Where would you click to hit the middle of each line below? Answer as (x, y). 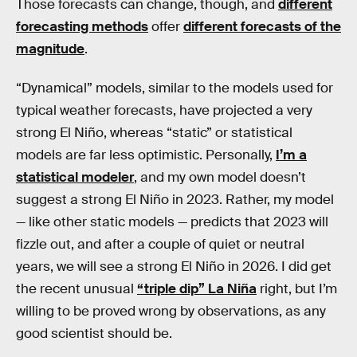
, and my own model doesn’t (220, 178)
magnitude (50, 49)
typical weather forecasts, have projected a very (164, 111)
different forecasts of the (262, 26)
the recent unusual (76, 289)
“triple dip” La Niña (197, 289)
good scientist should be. (94, 334)
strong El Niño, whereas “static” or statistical (154, 133)
